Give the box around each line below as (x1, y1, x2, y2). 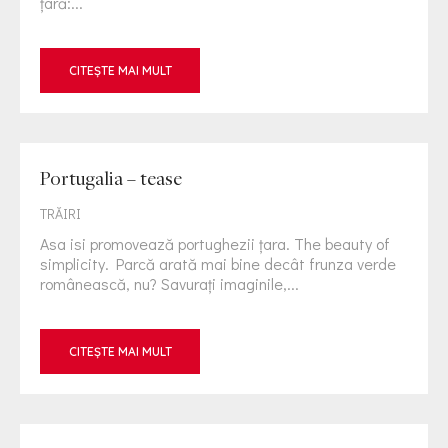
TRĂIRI (40, 204, 81, 223)
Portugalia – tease (40, 166, 182, 190)
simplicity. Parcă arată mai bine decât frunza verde (40, 253, 396, 274)
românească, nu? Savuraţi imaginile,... (40, 273, 299, 294)
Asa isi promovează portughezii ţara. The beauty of (40, 233, 390, 254)
